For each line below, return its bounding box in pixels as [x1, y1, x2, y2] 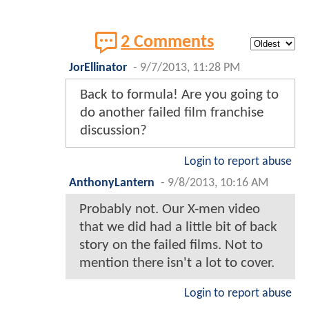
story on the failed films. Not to [79, 237, 263, 252]
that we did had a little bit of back [79, 219, 277, 235]
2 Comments [121, 33, 214, 51]
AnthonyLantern [69, 177, 154, 189]
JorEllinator [69, 61, 127, 74]
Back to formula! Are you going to [80, 87, 279, 102]
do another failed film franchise [80, 105, 263, 120]
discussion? [80, 123, 147, 138]
